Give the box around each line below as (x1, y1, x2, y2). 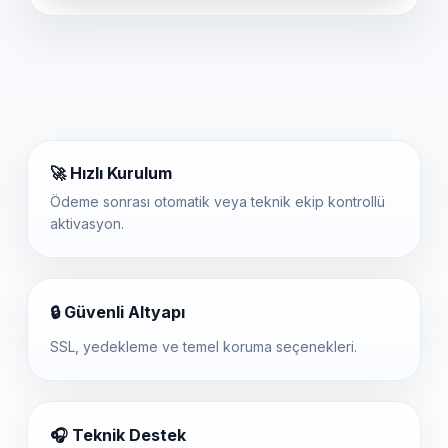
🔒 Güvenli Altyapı (50, 302, 185, 322)
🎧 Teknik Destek (50, 425, 186, 445)
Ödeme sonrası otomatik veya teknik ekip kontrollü (50, 193, 385, 210)
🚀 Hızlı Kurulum (50, 163, 172, 183)
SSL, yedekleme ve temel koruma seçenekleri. (50, 338, 357, 355)
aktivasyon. (50, 215, 124, 232)
